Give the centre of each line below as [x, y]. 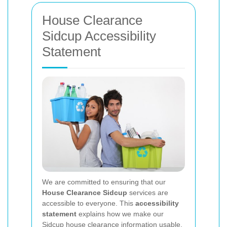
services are [148, 192]
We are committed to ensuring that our [104, 182]
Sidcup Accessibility [99, 36]
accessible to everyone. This [89, 203]
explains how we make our [120, 214]
